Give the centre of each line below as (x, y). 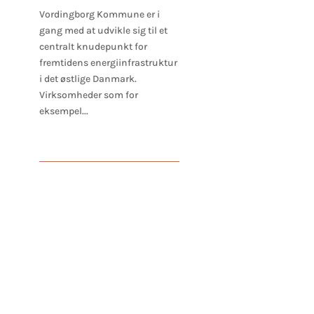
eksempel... (63, 111)
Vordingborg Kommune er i (99, 15)
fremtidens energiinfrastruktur (108, 63)
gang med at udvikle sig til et (103, 31)
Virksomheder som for (88, 95)
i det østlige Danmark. (90, 79)
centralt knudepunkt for (93, 47)
